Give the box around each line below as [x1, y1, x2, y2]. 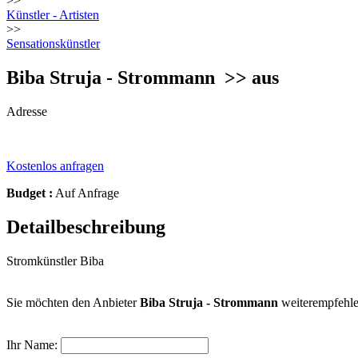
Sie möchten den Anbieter [6, 295, 140, 309]
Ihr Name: [6, 337, 58, 352]
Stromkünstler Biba [6, 253, 104, 268]
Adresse [6, 104, 47, 118]
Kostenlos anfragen [6, 158, 104, 173]
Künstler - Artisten [6, 8, 99, 22]
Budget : [6, 185, 53, 200]
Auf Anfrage [53, 185, 119, 200]
